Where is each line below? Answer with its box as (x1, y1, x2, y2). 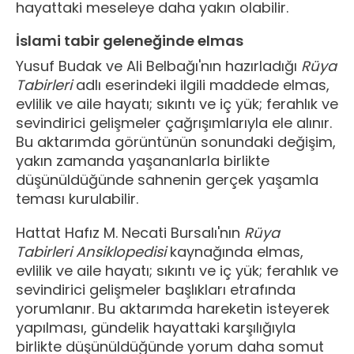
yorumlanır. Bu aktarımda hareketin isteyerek (16, 299, 330, 319)
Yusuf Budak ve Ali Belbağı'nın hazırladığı (16, 55, 301, 76)
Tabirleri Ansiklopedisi (16, 242, 166, 262)
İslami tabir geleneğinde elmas (16, 30, 243, 51)
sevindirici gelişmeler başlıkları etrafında (16, 280, 296, 300)
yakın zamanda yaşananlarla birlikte (16, 150, 269, 171)
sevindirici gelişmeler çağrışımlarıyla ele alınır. (16, 112, 332, 133)
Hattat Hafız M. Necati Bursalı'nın (16, 223, 244, 243)
